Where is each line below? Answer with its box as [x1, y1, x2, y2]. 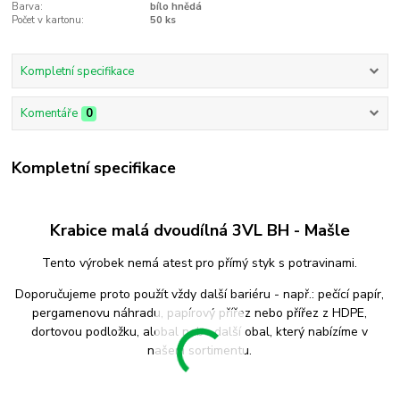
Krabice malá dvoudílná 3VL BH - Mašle [49, 219, 350, 241]
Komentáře [20, 105, 78, 122]
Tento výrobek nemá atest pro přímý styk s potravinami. [42, 254, 358, 271]
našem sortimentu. [147, 341, 253, 359]
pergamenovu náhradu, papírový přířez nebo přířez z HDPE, [32, 304, 368, 321]
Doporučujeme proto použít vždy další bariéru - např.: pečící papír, [15, 285, 385, 303]
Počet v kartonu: [12, 12, 85, 27]
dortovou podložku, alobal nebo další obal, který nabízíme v [31, 322, 369, 340]
